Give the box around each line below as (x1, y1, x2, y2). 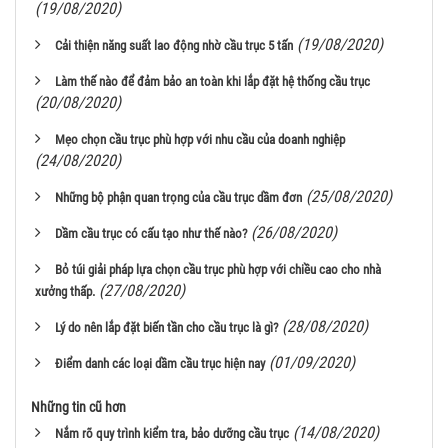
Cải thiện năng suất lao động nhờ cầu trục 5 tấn (55, 38, 293, 53)
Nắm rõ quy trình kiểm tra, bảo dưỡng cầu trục (55, 426, 289, 441)
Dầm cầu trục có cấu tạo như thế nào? (55, 226, 247, 241)
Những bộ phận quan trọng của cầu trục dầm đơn (55, 190, 302, 205)
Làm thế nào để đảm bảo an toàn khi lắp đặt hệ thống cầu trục (55, 74, 370, 89)
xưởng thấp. (35, 284, 95, 299)
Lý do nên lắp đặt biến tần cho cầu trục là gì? (55, 320, 278, 335)
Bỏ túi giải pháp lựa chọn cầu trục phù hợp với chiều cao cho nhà (55, 262, 381, 277)
